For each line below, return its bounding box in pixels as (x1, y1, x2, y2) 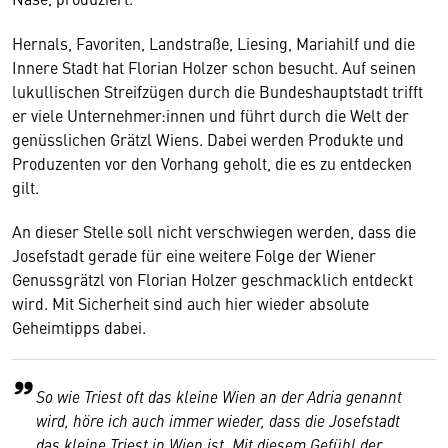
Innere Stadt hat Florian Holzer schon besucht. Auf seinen (12, 56, 416, 78)
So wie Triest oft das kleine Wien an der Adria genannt (36, 385, 402, 407)
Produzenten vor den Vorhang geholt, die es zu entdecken (12, 152, 412, 174)
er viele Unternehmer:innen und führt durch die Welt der (12, 104, 409, 126)
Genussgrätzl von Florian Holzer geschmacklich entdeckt (12, 268, 413, 290)
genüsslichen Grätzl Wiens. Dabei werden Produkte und (12, 128, 404, 150)
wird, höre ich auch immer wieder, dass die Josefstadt (36, 409, 400, 431)
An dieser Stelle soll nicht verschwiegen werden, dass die (12, 220, 416, 242)
